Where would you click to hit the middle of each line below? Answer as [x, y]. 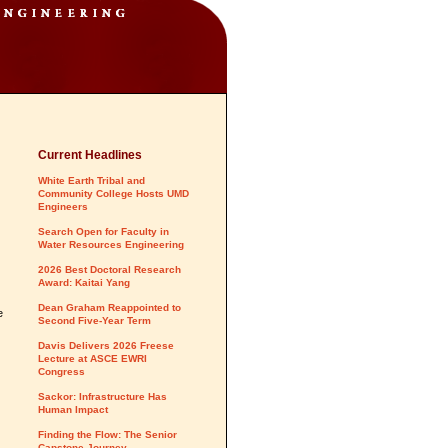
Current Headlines [90, 155]
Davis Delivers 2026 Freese [106, 345]
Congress [61, 371]
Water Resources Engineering [111, 244]
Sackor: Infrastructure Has [102, 396]
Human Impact [73, 409]
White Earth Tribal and [91, 180]
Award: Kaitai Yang [84, 282]
